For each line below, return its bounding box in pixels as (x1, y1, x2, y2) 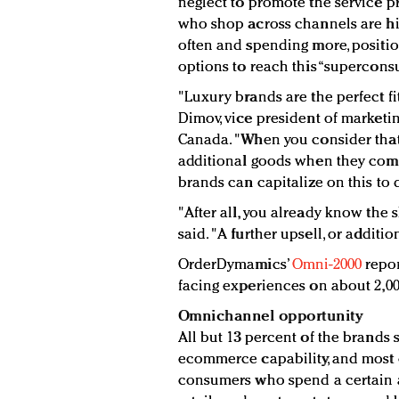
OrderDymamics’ (177, 257, 292, 273)
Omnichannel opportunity (177, 309, 362, 325)
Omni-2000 (292, 257, 362, 273)
